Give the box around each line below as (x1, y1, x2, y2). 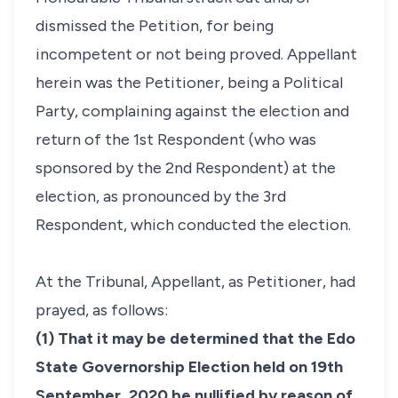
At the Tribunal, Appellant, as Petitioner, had (36, 272, 355, 291)
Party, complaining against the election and (36, 101, 349, 121)
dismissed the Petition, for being (36, 16, 274, 36)
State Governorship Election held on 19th (36, 357, 343, 377)
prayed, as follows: (36, 300, 168, 320)
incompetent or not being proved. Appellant (36, 44, 357, 64)
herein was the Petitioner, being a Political (36, 73, 343, 92)
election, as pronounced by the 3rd (36, 187, 286, 206)
